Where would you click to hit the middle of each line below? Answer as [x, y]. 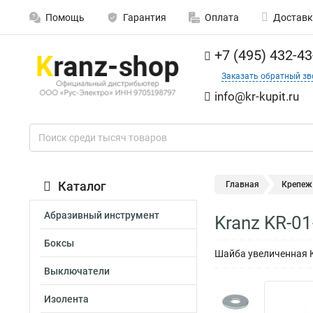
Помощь [65, 17]
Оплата [222, 17]
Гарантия [145, 17]
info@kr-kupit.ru [257, 96]
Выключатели [77, 271]
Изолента [66, 299]
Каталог [82, 186]
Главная [242, 184]
